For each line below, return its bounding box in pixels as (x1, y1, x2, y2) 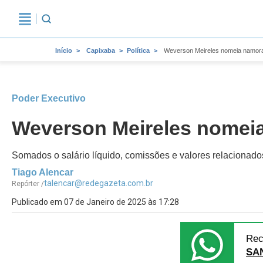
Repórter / (12, 180, 44, 188)
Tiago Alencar (12, 167, 73, 177)
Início (55, 47, 72, 54)
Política (127, 47, 150, 54)
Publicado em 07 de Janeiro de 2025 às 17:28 (12, 197, 179, 207)
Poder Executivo (12, 93, 86, 103)
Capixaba (86, 47, 115, 54)
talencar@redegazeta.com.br (44, 178, 153, 188)
